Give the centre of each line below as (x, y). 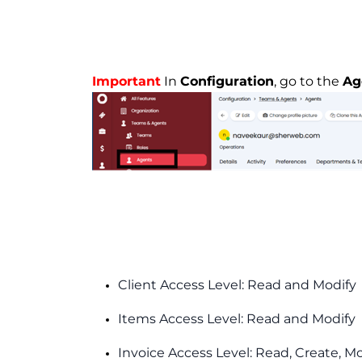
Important (126, 81)
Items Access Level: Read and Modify (237, 318)
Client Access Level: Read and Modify (237, 284)
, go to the (308, 81)
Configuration (227, 81)
